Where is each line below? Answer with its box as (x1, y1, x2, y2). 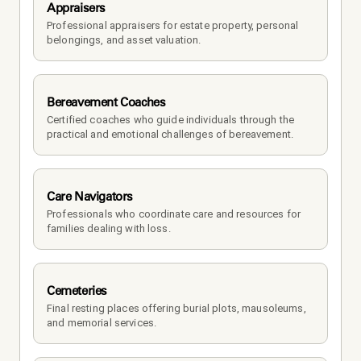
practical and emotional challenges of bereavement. (47, 127, 293, 140)
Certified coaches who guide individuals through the (47, 113, 295, 126)
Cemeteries (47, 282, 107, 298)
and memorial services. (47, 316, 157, 329)
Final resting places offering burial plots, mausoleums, (47, 301, 306, 314)
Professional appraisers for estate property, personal (47, 19, 299, 31)
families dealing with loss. (47, 222, 171, 234)
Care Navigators (47, 188, 133, 204)
